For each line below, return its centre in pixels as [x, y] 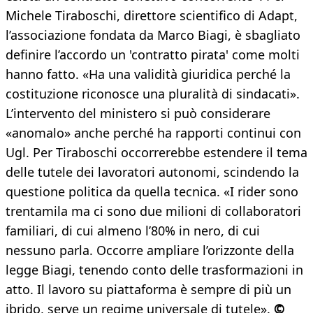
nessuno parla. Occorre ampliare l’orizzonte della [150, 250]
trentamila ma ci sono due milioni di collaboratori [153, 211]
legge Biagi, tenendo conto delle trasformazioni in [154, 270]
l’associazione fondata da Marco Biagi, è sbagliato [153, 35]
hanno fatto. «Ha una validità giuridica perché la [148, 74]
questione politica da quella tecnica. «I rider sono [152, 192]
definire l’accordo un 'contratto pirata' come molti [153, 55]
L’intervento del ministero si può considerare [138, 114]
